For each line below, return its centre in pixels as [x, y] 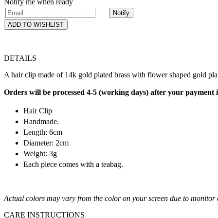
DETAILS [20, 58]
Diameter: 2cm [46, 143]
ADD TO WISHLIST [36, 25]
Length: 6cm [43, 132]
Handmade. [41, 122]
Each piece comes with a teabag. [73, 164]
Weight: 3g [40, 154]
